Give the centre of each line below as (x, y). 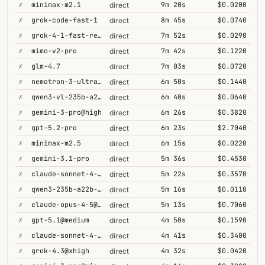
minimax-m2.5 (56, 143)
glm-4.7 (46, 66)
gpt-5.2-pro (54, 127)
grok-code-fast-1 (64, 20)
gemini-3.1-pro (60, 158)
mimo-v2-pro (54, 51)
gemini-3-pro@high (67, 112)
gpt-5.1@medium (60, 220)
